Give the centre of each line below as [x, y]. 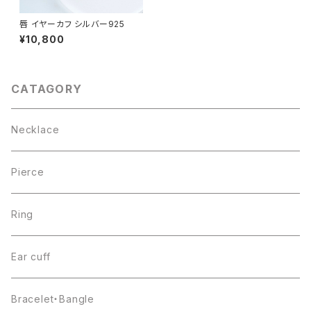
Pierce [28, 171]
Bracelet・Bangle [53, 299]
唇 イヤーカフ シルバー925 [72, 24]
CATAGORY [47, 89]
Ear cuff [31, 256]
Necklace [35, 129]
